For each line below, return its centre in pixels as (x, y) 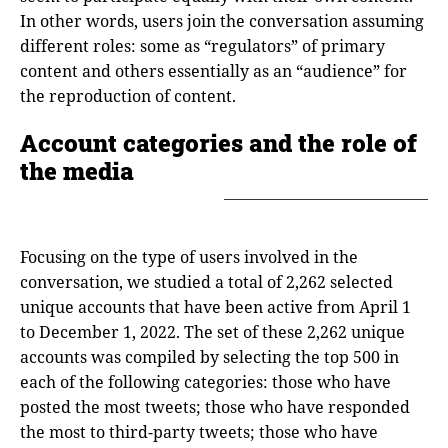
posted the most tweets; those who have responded (215, 406)
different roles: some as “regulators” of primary (202, 45)
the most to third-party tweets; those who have (199, 431)
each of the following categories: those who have (205, 381)
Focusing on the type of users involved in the (189, 256)
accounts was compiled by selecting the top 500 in (209, 356)
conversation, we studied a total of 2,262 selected (206, 281)
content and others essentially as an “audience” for (213, 70)
